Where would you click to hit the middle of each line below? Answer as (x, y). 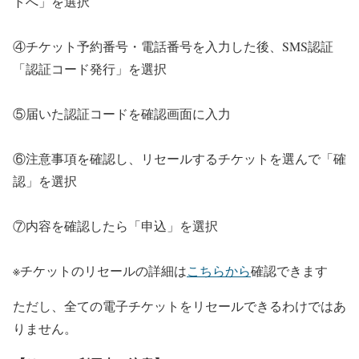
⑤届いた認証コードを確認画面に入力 (122, 114)
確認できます (289, 271)
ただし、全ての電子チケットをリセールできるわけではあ (179, 306)
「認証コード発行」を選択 (90, 69)
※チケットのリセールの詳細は (100, 271)
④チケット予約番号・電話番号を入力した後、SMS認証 (173, 46)
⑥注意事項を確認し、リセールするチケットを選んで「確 (179, 159)
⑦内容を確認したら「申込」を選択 (115, 226)
